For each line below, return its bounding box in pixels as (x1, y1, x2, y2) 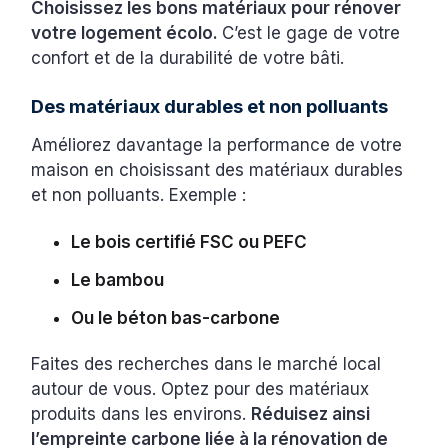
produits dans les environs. (31, 403, 252, 424)
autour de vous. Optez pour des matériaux (31, 378, 370, 399)
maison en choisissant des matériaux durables (31, 159, 404, 180)
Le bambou (71, 269, 165, 290)
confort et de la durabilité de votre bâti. (31, 47, 350, 68)
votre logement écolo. (31, 22, 223, 43)
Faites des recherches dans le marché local (31, 353, 382, 374)
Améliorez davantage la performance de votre (31, 134, 403, 155)
